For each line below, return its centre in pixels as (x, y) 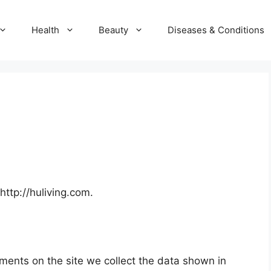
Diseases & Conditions (216, 30)
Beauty (113, 30)
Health (45, 30)
